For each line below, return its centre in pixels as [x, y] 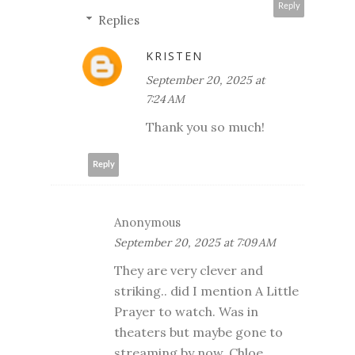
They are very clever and [189, 270]
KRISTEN [174, 55]
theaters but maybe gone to [198, 332]
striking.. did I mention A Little [206, 290]
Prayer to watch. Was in [186, 311]
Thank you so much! [205, 126]
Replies [119, 20]
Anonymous [147, 222]
